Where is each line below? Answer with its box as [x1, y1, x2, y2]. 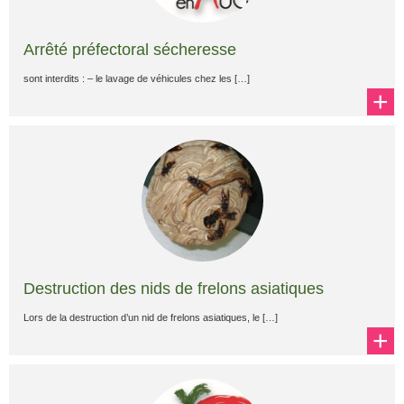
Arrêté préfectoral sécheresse [23, 41, 236, 59]
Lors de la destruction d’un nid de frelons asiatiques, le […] [23, 312, 278, 323]
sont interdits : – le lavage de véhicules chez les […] [23, 73, 250, 84]
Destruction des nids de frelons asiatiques [23, 280, 324, 298]
